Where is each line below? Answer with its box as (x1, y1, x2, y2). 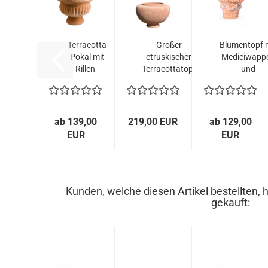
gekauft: (211, 196, 251, 209)
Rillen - (75, 64, 99, 74)
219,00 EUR (128, 116, 178, 127)
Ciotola (74, 76, 100, 86)
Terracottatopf (141, 64, 196, 74)
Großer (156, 40, 182, 50)
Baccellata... (64, 88, 111, 98)
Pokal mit (69, 52, 105, 62)
